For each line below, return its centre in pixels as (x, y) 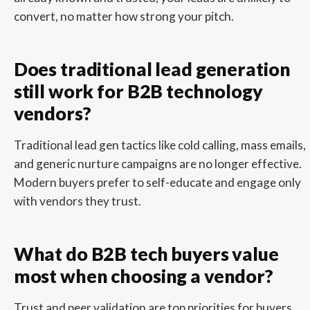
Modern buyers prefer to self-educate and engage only (157, 183)
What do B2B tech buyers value (146, 254)
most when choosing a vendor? (143, 276)
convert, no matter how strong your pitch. (124, 17)
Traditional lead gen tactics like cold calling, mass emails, (159, 145)
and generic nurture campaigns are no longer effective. (157, 164)
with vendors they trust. (77, 201)
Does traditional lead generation (152, 70)
